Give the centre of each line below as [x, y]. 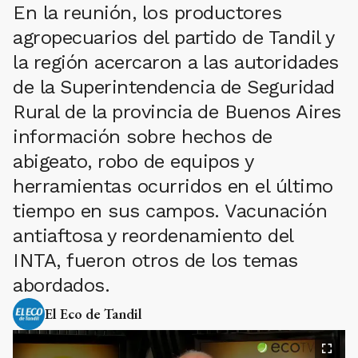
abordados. [61, 286]
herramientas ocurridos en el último [173, 187]
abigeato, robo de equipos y [133, 162]
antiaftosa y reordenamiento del [153, 236]
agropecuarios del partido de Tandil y [173, 38]
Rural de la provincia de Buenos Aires [177, 112]
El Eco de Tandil [93, 314]
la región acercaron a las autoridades [176, 63]
